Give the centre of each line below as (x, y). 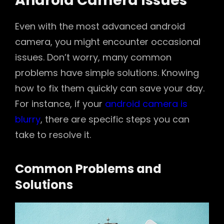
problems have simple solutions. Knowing (107, 73)
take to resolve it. (53, 135)
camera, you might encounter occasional (108, 42)
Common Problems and (88, 169)
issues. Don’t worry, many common (93, 57)
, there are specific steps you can (115, 119)
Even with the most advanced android (100, 26)
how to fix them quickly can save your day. (110, 88)
